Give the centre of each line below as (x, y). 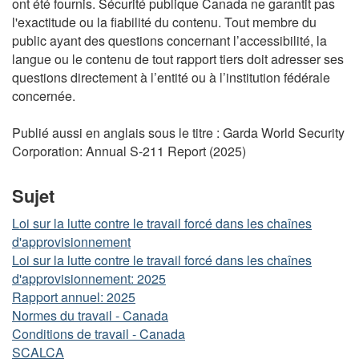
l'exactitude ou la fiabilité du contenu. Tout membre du (164, 22)
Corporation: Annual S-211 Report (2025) (129, 151)
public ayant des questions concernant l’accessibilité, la (169, 40)
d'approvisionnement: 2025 (89, 278)
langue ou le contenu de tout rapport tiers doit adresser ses (178, 58)
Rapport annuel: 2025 (74, 297)
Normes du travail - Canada (90, 315)
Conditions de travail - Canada (99, 334)
